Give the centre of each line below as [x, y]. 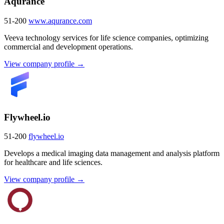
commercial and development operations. [68, 46]
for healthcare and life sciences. [53, 162]
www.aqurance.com [60, 20]
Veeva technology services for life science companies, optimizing [106, 37]
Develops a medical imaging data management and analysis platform [112, 153]
